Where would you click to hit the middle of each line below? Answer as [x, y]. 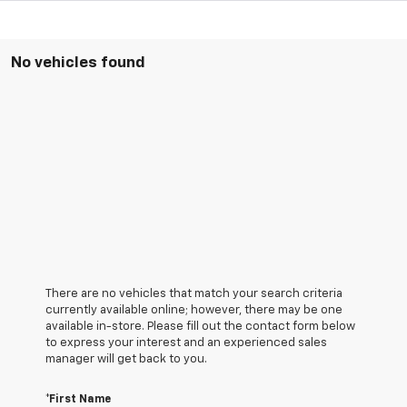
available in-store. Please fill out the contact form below [200, 327]
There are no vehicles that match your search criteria [194, 294]
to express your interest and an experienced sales [186, 343]
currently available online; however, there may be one [194, 311]
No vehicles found [78, 64]
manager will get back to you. [126, 360]
